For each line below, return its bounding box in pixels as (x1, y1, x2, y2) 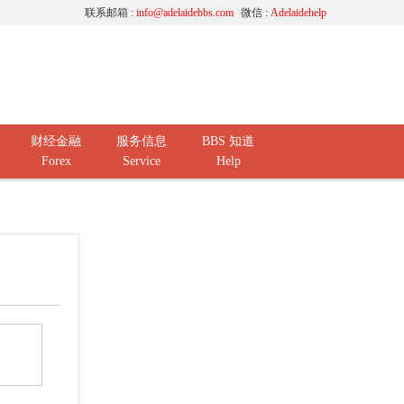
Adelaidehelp (271, 6, 326, 19)
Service (123, 154, 161, 168)
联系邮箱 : (85, 6, 136, 19)
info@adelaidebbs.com (136, 6, 234, 19)
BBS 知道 (202, 134, 254, 148)
